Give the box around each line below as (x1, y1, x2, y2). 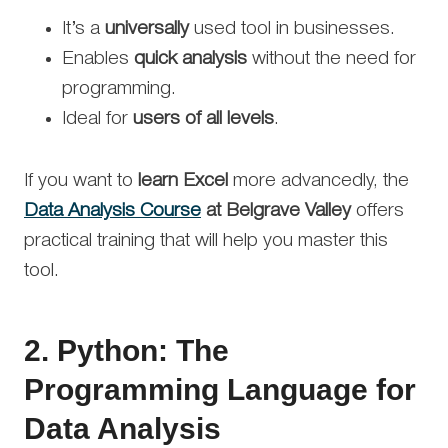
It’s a (62, 19, 105, 38)
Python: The (57, 333, 229, 367)
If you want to (24, 171, 138, 190)
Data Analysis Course (24, 201, 201, 220)
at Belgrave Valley (201, 201, 351, 220)
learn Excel (138, 171, 228, 190)
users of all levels (133, 109, 274, 128)
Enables (62, 49, 134, 68)
